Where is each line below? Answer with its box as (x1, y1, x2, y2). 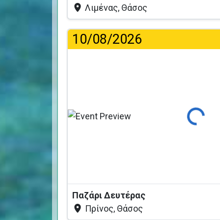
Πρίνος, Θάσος (83, 203, 143, 214)
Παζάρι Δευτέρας (72, 190, 147, 200)
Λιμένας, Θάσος (83, 2, 147, 13)
